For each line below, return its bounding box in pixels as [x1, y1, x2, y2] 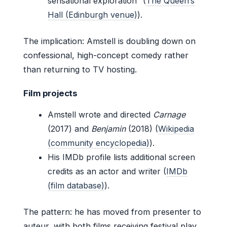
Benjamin [91, 124, 126, 134]
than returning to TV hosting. [23, 64, 137, 75]
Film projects [23, 88, 78, 99]
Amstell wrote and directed [48, 109, 153, 120]
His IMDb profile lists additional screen [48, 152, 195, 163]
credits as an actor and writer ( [48, 166, 166, 177]
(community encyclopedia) [48, 138, 149, 148]
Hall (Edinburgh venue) [48, 10, 137, 20]
